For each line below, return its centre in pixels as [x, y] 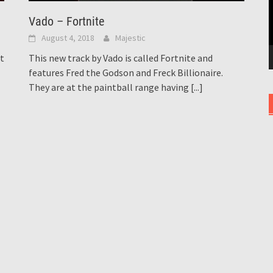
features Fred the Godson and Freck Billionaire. [126, 73]
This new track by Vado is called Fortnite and [121, 58]
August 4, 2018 [68, 38]
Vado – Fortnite [67, 22]
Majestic [131, 38]
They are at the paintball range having [110, 87]
